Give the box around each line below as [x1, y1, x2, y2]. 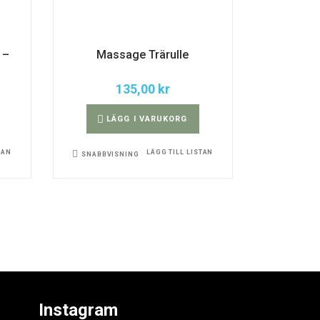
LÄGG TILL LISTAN [146, 148, 214, 156]
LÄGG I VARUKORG [106, 114, 188, 124]
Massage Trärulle [96, 47, 189, 61]
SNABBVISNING [81, 150, 139, 158]
